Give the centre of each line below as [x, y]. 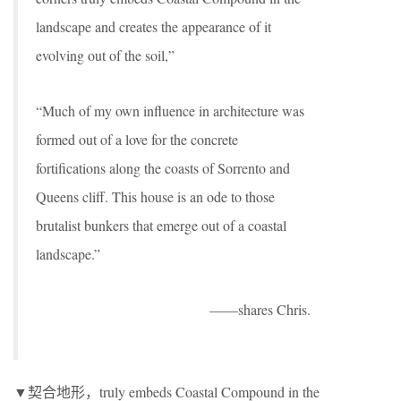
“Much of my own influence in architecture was [170, 110]
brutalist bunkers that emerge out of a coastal [161, 225]
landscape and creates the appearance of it [154, 26]
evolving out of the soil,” [105, 55]
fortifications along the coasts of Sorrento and [163, 167]
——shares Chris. [260, 309]
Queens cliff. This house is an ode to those [155, 196]
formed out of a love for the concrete [137, 139]
